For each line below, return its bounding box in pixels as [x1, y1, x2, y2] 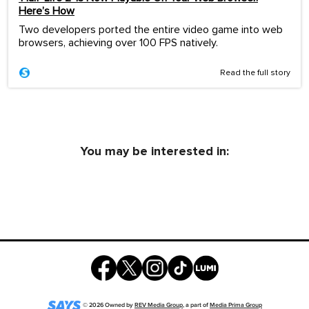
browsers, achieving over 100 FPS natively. [19, 37, 218, 49]
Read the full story [220, 69, 290, 78]
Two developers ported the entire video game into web [19, 24, 283, 36]
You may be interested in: [80, 143, 229, 159]
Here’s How [19, 6, 74, 17]
